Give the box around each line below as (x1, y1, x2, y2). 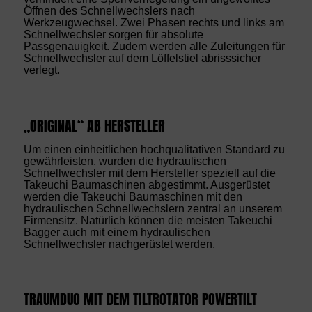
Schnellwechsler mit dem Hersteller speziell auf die (23, 166, 276, 179)
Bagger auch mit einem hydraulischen (23, 226, 210, 238)
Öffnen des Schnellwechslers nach (23, 5, 195, 17)
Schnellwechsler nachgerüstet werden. (23, 237, 215, 250)
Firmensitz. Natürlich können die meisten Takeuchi (23, 214, 272, 226)
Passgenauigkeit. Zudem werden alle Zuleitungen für (23, 40, 285, 53)
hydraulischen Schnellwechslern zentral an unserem (23, 202, 282, 214)
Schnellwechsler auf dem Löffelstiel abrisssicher (23, 52, 261, 65)
